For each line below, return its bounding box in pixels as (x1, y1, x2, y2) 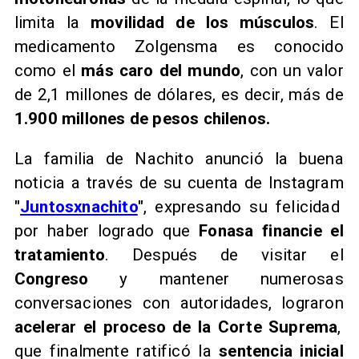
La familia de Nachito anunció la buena (14, 149, 344, 169)
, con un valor (240, 60, 344, 80)
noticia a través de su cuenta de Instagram (14, 173, 344, 193)
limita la (14, 12, 91, 32)
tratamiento (14, 245, 106, 265)
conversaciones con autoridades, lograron (14, 293, 344, 313)
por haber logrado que (14, 221, 200, 241)
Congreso (14, 269, 120, 289)
